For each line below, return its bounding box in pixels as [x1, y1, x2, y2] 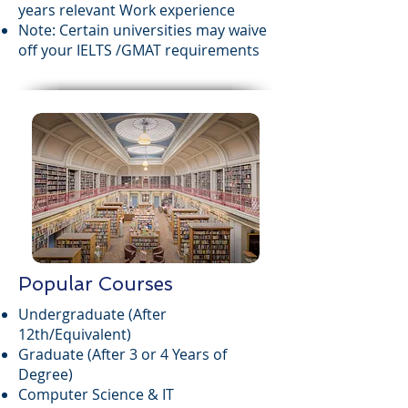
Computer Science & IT [18, 384, 174, 404]
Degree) [18, 364, 73, 384]
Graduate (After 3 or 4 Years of [18, 344, 227, 364]
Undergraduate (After [18, 304, 167, 324]
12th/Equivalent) [18, 324, 135, 344]
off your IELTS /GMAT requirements [18, 40, 260, 60]
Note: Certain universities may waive [18, 20, 267, 40]
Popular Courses [18, 272, 173, 295]
